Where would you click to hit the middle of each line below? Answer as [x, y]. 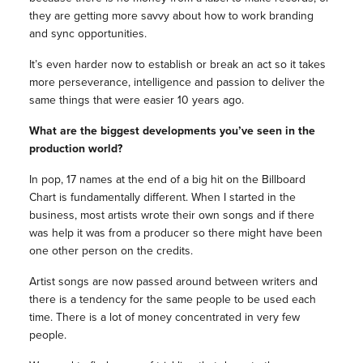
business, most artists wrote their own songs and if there [171, 216]
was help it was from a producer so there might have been [175, 233]
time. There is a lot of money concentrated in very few [164, 318]
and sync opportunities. [88, 34]
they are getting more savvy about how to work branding [171, 16]
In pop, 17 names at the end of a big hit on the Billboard [167, 180]
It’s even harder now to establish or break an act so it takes [177, 65]
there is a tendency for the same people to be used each [172, 300]
